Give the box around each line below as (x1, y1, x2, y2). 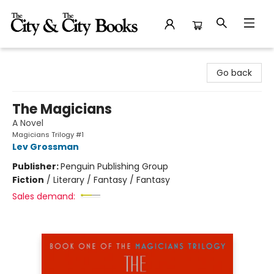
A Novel (12, 117, 43, 129)
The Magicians (12, 100, 112, 119)
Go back (217, 67, 252, 79)
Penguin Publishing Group (61, 160, 168, 172)
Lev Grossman (12, 141, 79, 153)
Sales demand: (12, 190, 75, 202)
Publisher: (12, 160, 61, 172)
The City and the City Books (9, 53, 128, 65)
